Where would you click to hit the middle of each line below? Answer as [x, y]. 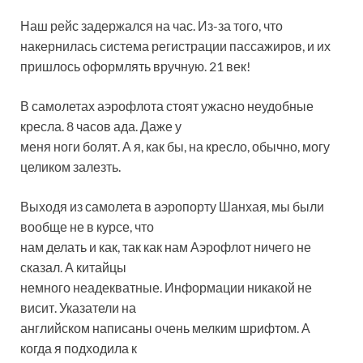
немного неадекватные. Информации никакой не [166, 288]
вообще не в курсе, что [87, 227]
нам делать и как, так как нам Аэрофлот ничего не [166, 247]
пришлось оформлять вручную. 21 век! [135, 66]
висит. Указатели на [78, 308]
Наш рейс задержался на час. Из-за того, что [152, 26]
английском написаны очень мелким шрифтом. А [165, 328]
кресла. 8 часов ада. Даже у [101, 126]
